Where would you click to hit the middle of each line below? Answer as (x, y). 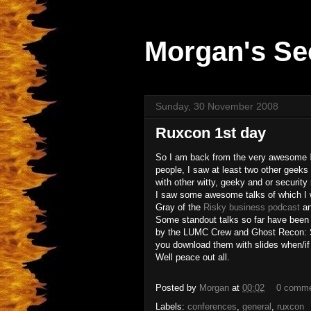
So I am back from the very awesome (233, 157)
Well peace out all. (193, 257)
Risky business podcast (252, 207)
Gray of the (179, 207)
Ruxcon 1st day (211, 133)
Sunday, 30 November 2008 (217, 106)
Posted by (177, 288)
